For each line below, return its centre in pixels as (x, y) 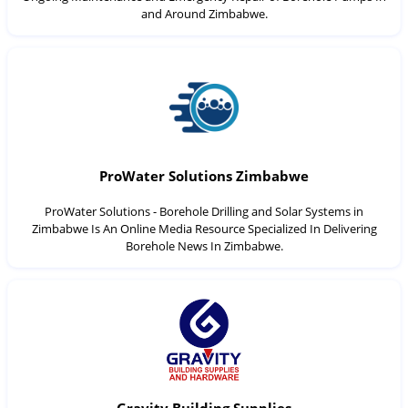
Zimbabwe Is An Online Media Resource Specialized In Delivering (204, 228)
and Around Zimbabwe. (204, 13)
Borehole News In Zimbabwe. (204, 245)
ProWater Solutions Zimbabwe (204, 176)
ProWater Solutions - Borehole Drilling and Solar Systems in (204, 211)
